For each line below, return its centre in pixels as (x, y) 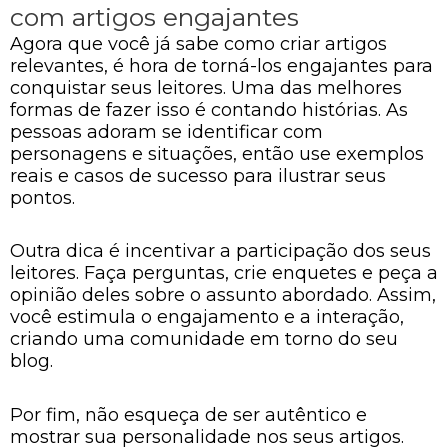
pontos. (42, 197)
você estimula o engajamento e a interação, (207, 317)
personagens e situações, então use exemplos (217, 153)
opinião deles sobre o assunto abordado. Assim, (223, 295)
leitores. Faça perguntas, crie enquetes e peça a (224, 273)
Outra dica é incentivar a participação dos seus (220, 251)
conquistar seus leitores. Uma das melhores (206, 87)
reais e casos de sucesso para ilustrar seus (198, 175)
